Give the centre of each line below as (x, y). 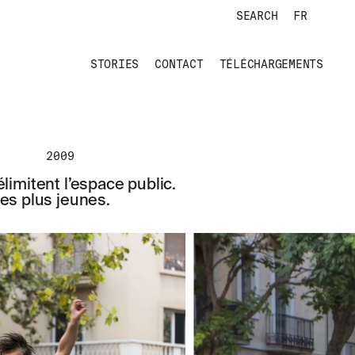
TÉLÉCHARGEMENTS (271, 64)
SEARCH (257, 16)
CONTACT (179, 64)
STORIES (115, 64)
